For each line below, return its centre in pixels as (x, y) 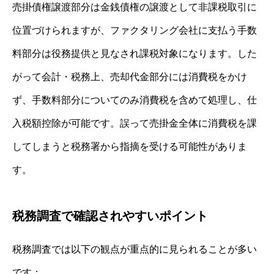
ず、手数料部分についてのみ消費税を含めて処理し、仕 (135, 100)
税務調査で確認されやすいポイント (110, 216)
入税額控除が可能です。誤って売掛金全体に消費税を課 (135, 123)
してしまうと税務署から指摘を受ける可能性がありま (130, 146)
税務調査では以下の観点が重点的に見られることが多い (135, 249)
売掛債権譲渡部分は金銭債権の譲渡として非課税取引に (135, 7)
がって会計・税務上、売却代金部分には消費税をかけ (130, 76)
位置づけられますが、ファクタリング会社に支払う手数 (135, 30)
